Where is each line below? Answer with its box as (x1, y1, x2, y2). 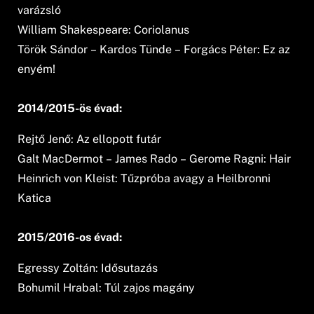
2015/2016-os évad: (18, 230, 123, 244)
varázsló (18, 3, 62, 17)
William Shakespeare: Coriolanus (18, 22, 190, 36)
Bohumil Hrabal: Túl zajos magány (18, 280, 196, 294)
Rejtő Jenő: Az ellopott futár (18, 132, 162, 146)
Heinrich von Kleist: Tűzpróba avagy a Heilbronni (18, 171, 271, 185)
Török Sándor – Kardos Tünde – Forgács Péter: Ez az (18, 42, 291, 56)
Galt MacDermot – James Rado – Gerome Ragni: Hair (18, 151, 292, 165)
